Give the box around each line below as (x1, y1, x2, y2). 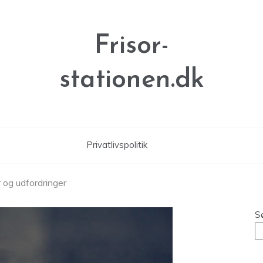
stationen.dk (59, 67, 204, 93)
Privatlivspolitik (86, 139, 147, 150)
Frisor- (94, 33, 169, 59)
